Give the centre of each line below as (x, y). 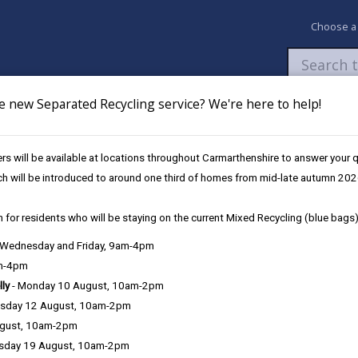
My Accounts (194, 114)
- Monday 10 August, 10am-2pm (87, 286)
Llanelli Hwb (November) (70, 160)
